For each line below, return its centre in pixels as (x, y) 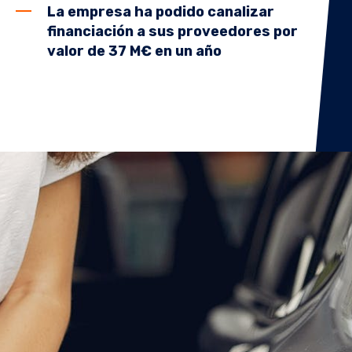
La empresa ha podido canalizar (161, 12)
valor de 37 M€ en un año (134, 51)
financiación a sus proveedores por (172, 32)
